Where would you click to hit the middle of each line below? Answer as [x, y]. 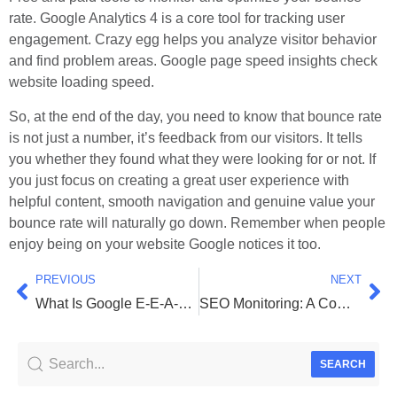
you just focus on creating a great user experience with [179, 180]
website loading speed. [82, 82]
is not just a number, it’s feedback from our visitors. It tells [186, 137]
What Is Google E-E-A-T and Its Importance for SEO [185, 304]
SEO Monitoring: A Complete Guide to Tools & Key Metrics [343, 304]
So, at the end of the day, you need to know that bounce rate [195, 116]
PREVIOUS [66, 280]
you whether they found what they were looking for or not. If [192, 159]
